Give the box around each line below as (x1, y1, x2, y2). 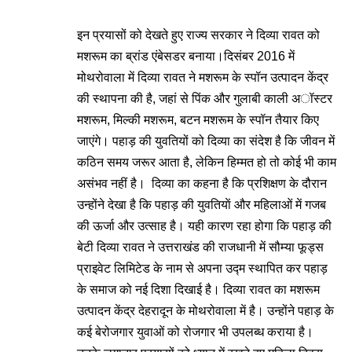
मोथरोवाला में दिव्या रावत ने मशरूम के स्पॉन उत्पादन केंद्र (77, 71, 328, 84)
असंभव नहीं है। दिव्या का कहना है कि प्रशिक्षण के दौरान (77, 177, 327, 190)
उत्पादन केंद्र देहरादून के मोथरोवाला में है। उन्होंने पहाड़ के (77, 304, 334, 317)
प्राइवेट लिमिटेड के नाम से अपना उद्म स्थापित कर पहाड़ (77, 262, 328, 275)
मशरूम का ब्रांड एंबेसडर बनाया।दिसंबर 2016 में (77, 49, 295, 63)
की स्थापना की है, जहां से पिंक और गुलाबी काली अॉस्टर (77, 92, 332, 105)
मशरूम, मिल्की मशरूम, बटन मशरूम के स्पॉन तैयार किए (77, 113, 319, 126)
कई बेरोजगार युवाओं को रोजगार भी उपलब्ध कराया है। (77, 325, 313, 339)
